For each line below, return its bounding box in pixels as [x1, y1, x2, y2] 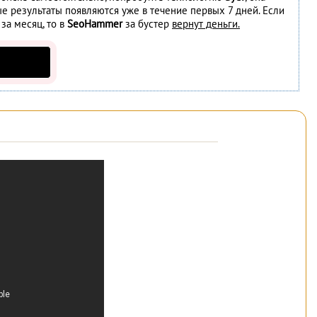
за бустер [122, 17, 172, 30]
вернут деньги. [172, 17, 240, 30]
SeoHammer [67, 17, 122, 30]
